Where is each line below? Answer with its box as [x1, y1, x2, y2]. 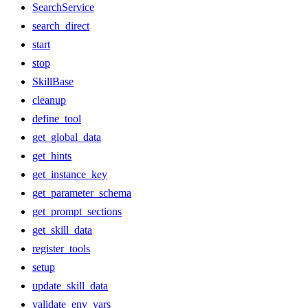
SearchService [32, 1, 94, 14]
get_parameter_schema [32, 187, 131, 199]
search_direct [32, 20, 89, 32]
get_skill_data [32, 224, 92, 236]
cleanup [32, 94, 66, 107]
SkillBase [32, 76, 74, 88]
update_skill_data [32, 280, 108, 292]
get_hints [32, 150, 71, 162]
